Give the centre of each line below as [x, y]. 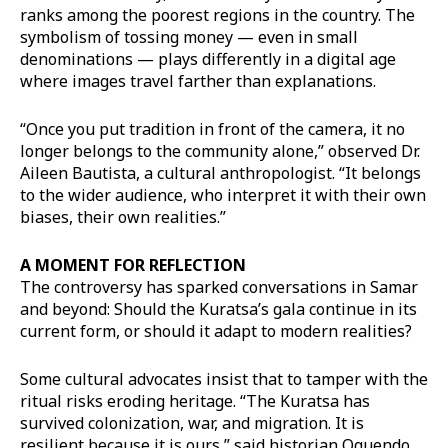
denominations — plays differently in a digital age [208, 58]
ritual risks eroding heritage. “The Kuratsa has [195, 400]
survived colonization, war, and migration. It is [192, 422]
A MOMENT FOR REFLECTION [133, 264]
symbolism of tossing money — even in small [189, 36]
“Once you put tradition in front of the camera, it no [212, 128]
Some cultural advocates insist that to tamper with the [224, 378]
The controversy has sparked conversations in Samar [219, 286]
